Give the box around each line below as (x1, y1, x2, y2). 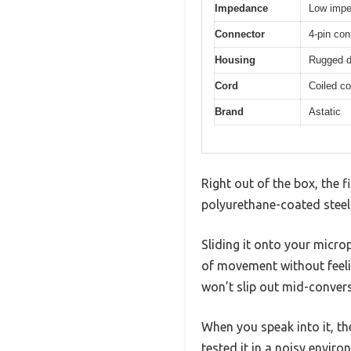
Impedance (215, 2, 268, 15)
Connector (215, 28, 265, 41)
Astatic (309, 106, 341, 118)
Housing (215, 54, 255, 67)
